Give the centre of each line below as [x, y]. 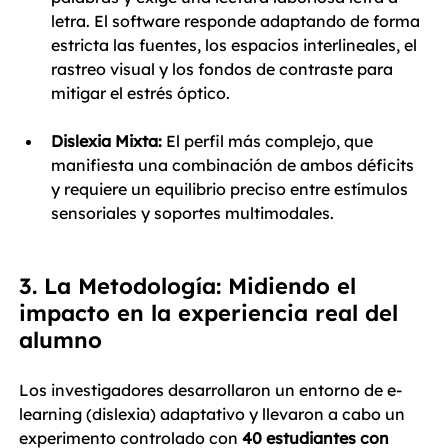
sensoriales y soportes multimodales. [192, 213]
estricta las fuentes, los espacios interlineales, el [236, 45]
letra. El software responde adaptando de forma [237, 21]
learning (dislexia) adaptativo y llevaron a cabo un [214, 414]
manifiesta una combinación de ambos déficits [234, 165]
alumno [60, 340]
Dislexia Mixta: [106, 141]
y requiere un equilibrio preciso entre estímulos [231, 189]
